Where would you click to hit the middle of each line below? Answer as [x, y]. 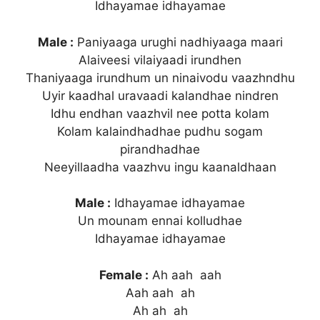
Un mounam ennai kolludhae [160, 221]
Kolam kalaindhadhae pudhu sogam [160, 131]
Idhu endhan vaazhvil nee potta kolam [160, 113]
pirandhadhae [160, 149]
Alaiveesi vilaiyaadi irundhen [160, 60]
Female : [124, 275]
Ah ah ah [160, 310]
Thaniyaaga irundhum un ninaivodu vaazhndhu [160, 77]
